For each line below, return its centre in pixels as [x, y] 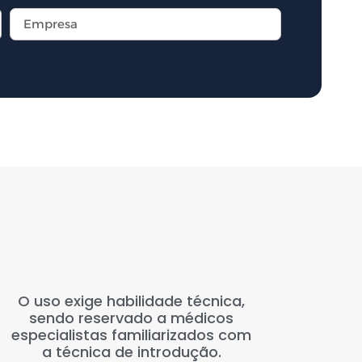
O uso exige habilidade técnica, [132, 301]
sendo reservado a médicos [132, 318]
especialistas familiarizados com [132, 335]
